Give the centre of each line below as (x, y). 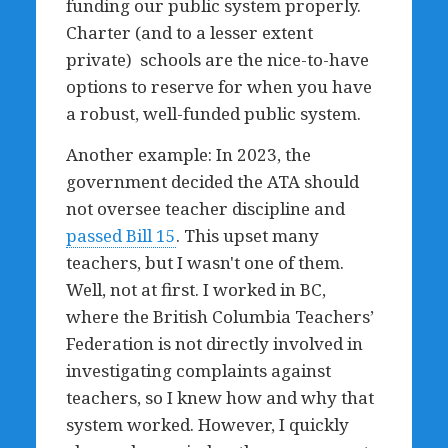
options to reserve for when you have (218, 86)
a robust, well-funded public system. (213, 113)
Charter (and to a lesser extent (189, 32)
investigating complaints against (198, 370)
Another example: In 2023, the (188, 154)
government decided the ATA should (212, 181)
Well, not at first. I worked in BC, (195, 289)
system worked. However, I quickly (207, 424)
